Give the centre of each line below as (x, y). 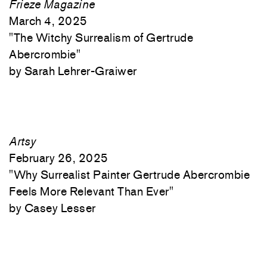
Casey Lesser (60, 208)
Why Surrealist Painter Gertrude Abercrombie (131, 175)
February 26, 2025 (59, 158)
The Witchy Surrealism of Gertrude (103, 38)
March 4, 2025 (48, 21)
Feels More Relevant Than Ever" (91, 191)
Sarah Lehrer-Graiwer (80, 71)
